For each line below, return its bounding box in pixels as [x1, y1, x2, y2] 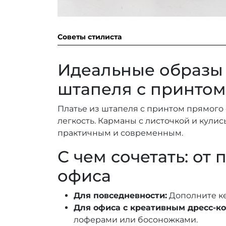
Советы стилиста [58, 32, 122, 42]
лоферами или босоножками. [74, 215, 198, 225]
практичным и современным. [58, 128, 183, 138]
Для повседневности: [74, 191, 167, 201]
